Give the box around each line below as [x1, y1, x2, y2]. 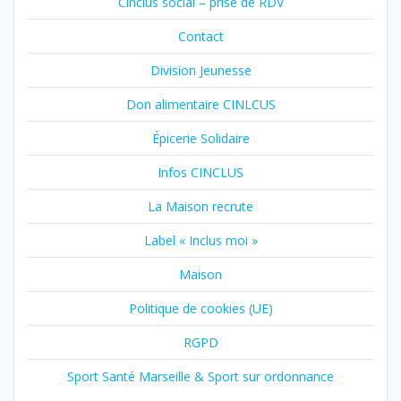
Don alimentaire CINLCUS [125, 95, 276, 113]
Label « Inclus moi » [143, 231, 258, 249]
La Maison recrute [148, 197, 253, 215]
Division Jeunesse [149, 61, 252, 79]
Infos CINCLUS [158, 163, 243, 181]
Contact [177, 27, 224, 45]
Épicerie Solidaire [151, 129, 250, 147]
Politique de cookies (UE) [128, 299, 273, 317]
